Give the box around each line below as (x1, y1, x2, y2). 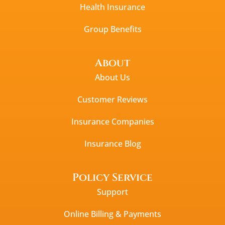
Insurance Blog (84, 138, 141, 149)
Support (97, 186, 128, 197)
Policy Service (72, 170, 153, 185)
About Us (95, 71, 130, 83)
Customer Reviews (77, 93, 148, 105)
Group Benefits (83, 23, 142, 35)
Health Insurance (80, 1, 145, 13)
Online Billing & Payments (64, 208, 161, 219)
